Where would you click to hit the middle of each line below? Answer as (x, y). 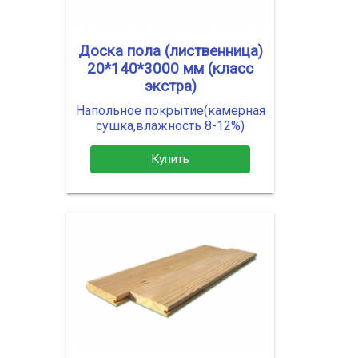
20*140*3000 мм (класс (170, 69)
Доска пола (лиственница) (170, 52)
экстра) (170, 87)
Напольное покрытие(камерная (170, 111)
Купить (170, 159)
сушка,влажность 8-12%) (170, 126)
